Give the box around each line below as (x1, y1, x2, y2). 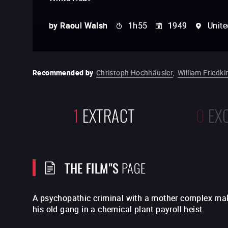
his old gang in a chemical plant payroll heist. (33, 204, 205, 215)
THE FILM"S (65, 157, 119, 177)
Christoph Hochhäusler (96, 68, 174, 77)
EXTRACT (82, 102, 135, 127)
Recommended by (33, 68, 94, 77)
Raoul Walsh (60, 20, 108, 31)
